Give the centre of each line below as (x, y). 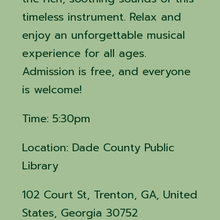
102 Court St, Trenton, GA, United (110, 195)
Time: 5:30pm (56, 119)
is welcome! (54, 90)
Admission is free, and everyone (106, 71)
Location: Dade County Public (98, 148)
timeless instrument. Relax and (102, 17)
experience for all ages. (84, 53)
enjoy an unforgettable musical (104, 35)
